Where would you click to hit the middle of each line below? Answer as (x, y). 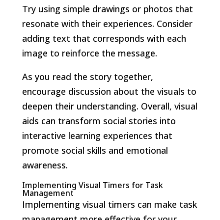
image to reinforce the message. (89, 53)
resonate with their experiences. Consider (107, 23)
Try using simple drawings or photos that (107, 9)
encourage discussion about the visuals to (109, 91)
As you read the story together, (87, 76)
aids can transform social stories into (99, 121)
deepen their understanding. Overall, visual (110, 106)
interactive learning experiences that (97, 135)
